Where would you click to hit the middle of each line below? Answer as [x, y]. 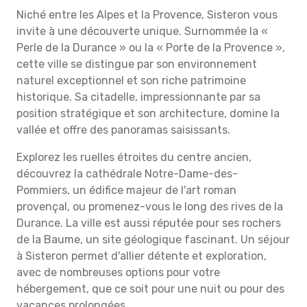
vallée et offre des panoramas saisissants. [123, 130]
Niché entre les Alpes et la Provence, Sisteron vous [147, 15]
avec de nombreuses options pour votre [118, 272]
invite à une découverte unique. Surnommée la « [142, 31]
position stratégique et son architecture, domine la [148, 113]
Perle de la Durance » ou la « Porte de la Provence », [151, 48]
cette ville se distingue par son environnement [137, 64]
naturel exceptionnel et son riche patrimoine [131, 81]
